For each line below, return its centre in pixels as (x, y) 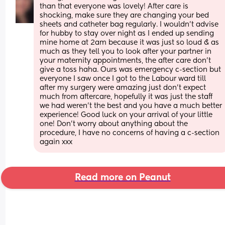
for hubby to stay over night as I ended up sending (127, 33)
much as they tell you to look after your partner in (126, 51)
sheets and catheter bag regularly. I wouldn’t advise (129, 24)
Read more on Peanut (123, 178)
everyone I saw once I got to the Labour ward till (123, 79)
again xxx (56, 142)
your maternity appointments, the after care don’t (126, 61)
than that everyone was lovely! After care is (114, 6)
